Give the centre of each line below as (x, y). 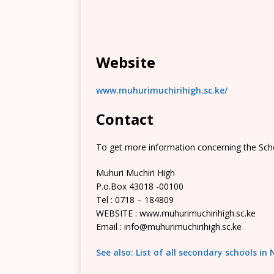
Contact (125, 119)
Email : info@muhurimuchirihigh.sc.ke (169, 227)
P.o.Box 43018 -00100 (140, 186)
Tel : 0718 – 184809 (135, 200)
